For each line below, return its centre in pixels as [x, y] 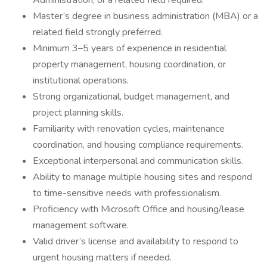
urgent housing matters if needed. [102, 257]
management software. [81, 225]
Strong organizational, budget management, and [131, 97]
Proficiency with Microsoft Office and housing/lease [139, 209]
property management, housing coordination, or [129, 64]
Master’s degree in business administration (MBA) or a [145, 16]
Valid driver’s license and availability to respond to [136, 241]
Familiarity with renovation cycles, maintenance [129, 129]
